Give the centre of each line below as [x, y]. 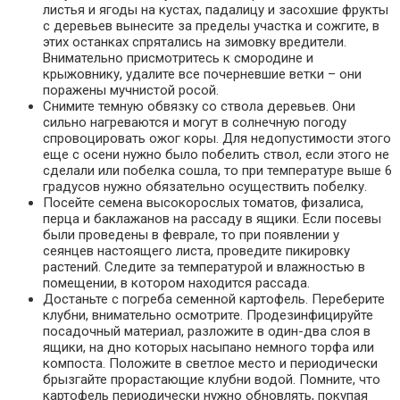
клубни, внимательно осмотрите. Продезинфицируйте [208, 316]
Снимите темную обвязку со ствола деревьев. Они [199, 107]
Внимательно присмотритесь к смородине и [178, 58]
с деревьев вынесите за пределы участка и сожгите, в [211, 26]
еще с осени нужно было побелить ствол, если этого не [216, 155]
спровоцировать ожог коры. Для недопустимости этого [217, 139]
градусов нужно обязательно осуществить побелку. [205, 187]
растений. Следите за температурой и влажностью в [204, 267]
